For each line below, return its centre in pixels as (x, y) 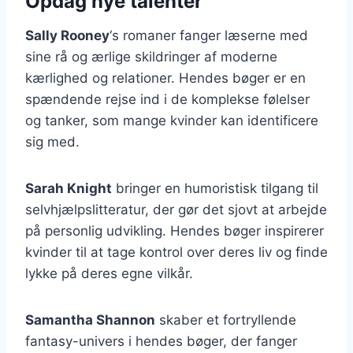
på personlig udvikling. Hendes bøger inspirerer (175, 231)
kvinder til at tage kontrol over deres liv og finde (176, 252)
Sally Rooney (67, 35)
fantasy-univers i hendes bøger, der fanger (161, 341)
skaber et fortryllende (226, 320)
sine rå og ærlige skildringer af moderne (151, 57)
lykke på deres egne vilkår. (109, 273)
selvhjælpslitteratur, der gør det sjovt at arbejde (176, 210)
